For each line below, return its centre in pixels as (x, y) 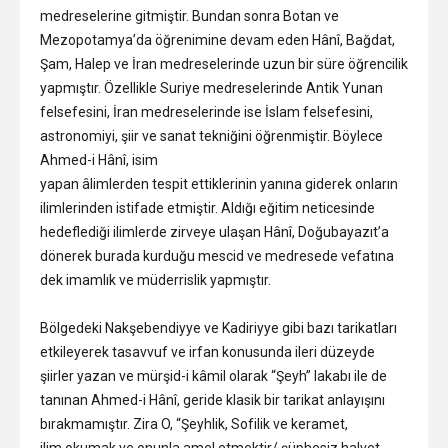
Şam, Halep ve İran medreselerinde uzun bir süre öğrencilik (224, 64)
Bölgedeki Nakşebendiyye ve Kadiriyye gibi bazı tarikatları (218, 328)
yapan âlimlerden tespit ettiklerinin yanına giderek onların (219, 184)
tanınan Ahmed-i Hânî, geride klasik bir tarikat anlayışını (212, 400)
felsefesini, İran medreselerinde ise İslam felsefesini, (206, 112)
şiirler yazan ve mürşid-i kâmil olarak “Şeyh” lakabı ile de (213, 376)
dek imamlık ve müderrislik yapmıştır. (155, 280)
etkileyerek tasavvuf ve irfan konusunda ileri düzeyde (207, 352)
